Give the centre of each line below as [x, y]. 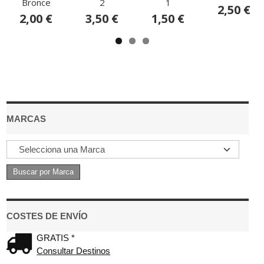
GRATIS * [56, 237]
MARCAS [26, 118]
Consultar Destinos [74, 250]
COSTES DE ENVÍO [47, 216]
